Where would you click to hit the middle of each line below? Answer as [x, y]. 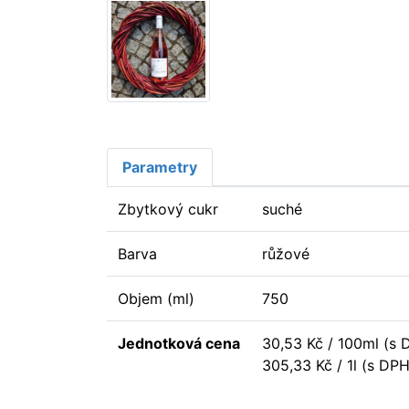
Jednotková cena [179, 343]
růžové [286, 253]
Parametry [160, 167]
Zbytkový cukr [168, 209]
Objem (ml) [156, 298]
